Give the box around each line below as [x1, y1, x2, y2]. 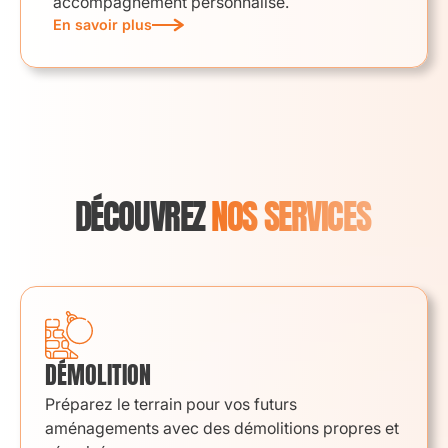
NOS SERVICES [211, 190, 371, 243]
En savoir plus [53, 16, 152, 33]
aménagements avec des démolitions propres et [45, 418, 399, 438]
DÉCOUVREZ [74, 190, 212, 243]
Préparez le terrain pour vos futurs [45, 394, 297, 414]
